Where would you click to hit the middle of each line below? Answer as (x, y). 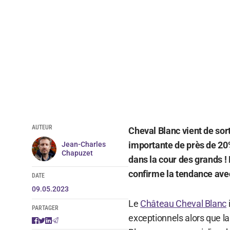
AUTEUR (42, 127)
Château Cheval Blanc (184, 203)
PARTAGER (45, 208)
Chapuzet (77, 153)
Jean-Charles (83, 144)
